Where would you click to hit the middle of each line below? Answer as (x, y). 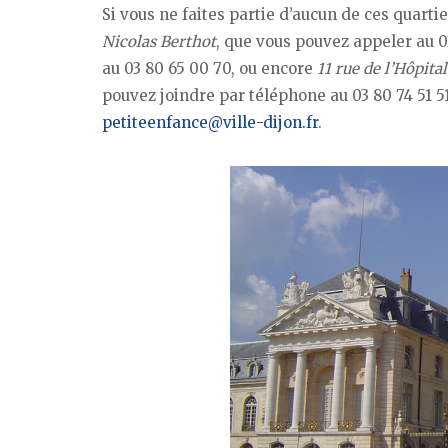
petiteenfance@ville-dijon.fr (210, 123)
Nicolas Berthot (159, 42)
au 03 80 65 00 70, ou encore (209, 69)
